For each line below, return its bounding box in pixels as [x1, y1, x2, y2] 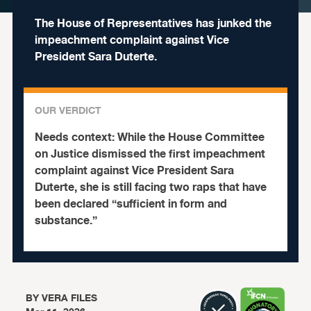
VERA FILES [42, 290, 98, 306]
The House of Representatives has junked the [34, 15, 271, 33]
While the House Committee [117, 128, 264, 146]
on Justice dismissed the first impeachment [34, 145, 265, 163]
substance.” [34, 212, 97, 230]
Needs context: [34, 128, 117, 146]
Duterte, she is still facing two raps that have [34, 178, 267, 196]
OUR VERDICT [34, 103, 101, 119]
